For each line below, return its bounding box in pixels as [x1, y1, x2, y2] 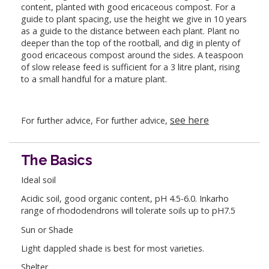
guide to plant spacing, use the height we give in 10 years [21, 13, 247, 25]
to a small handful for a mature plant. [21, 73, 167, 85]
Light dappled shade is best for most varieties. [21, 242, 204, 254]
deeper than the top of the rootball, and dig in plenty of [21, 37, 240, 49]
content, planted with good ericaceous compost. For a [21, 1, 235, 13]
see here [170, 113, 209, 127]
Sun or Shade [21, 223, 73, 235]
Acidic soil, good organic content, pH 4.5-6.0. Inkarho [21, 193, 229, 205]
